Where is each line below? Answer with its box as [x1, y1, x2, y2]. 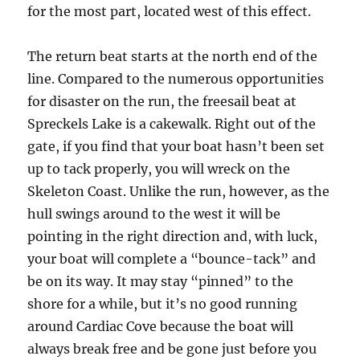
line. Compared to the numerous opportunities [27, 71, 325, 87]
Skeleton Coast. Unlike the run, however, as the [27, 183, 330, 199]
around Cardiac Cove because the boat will [27, 318, 294, 334]
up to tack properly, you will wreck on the [27, 161, 291, 177]
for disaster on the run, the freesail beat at [27, 93, 297, 109]
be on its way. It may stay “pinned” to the [27, 273, 294, 289]
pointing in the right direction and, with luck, [27, 228, 318, 244]
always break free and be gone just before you [27, 341, 317, 357]
